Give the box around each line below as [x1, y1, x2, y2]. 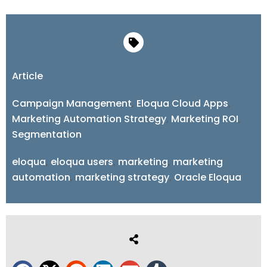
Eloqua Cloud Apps [136, 97, 228, 111]
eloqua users [51, 155, 113, 169]
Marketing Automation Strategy [12, 112, 166, 126]
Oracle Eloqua [174, 170, 241, 185]
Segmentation [12, 128, 82, 142]
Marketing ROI [171, 112, 238, 126]
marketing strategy [75, 170, 169, 185]
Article [12, 69, 43, 83]
